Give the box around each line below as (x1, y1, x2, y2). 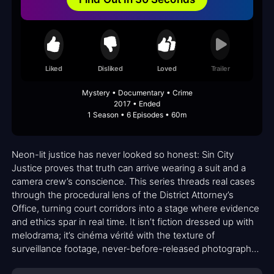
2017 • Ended (114, 99, 160, 109)
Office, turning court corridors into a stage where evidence (12, 202, 259, 215)
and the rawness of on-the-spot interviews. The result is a (12, 256, 259, 268)
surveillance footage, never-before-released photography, (12, 243, 258, 255)
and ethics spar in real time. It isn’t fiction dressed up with (12, 216, 254, 228)
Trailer (210, 64, 230, 73)
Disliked (97, 64, 123, 73)
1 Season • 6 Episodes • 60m (87, 110, 187, 120)
